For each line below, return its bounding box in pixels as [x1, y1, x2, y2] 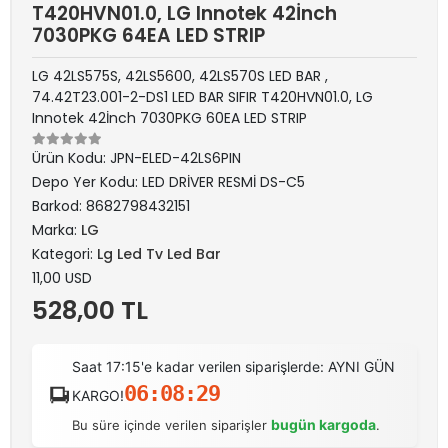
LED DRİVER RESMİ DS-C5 [142, 171, 305, 192]
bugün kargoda [271, 415, 377, 433]
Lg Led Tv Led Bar [97, 243, 221, 264]
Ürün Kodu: [32, 147, 110, 168]
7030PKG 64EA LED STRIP [32, 21, 265, 49]
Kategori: [32, 243, 97, 264]
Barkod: [32, 195, 86, 216]
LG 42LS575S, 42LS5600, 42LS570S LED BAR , [32, 65, 328, 86]
